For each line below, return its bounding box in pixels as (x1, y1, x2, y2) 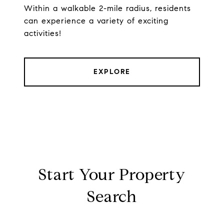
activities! (24, 28, 61, 38)
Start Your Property (38, 164, 185, 185)
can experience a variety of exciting (24, 16, 168, 26)
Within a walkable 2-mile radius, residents (24, 3, 191, 13)
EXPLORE (93, 67, 130, 76)
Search (87, 186, 137, 207)
